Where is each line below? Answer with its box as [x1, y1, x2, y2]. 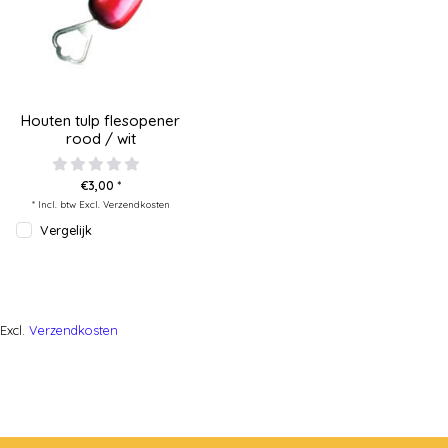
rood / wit [65, 129, 136, 149]
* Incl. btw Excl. [31, 198, 103, 211]
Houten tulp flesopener [21, 111, 181, 131]
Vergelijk [40, 222, 92, 239]
